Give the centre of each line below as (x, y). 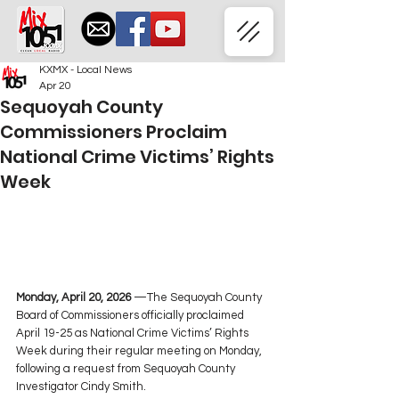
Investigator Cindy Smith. (81, 387)
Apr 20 (55, 86)
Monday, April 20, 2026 (75, 298)
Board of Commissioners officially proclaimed (131, 316)
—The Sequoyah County (199, 298)
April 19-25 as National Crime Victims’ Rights (134, 334)
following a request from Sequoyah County (127, 369)
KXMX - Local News (85, 70)
